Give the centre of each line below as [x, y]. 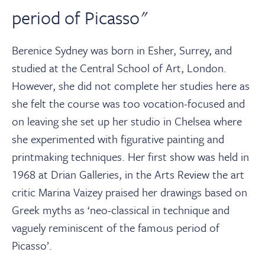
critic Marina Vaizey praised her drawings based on [130, 192]
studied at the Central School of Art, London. [119, 68]
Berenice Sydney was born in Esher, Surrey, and [122, 50]
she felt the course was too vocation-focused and [128, 104]
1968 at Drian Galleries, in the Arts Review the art [128, 174]
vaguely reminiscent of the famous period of [116, 228]
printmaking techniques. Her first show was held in [130, 157]
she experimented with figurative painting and [118, 139]
